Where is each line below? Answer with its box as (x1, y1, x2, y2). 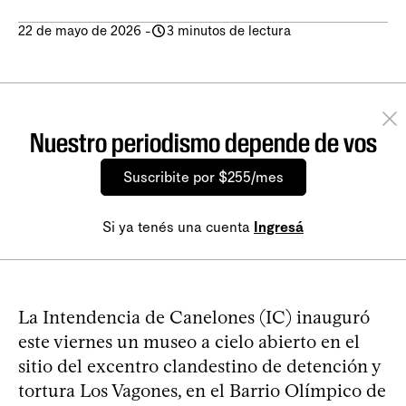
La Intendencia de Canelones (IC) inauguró (18, 305, 370, 328)
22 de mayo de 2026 (18, 22, 141, 39)
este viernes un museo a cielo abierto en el (18, 330, 360, 353)
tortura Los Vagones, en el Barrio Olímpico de (18, 379, 386, 401)
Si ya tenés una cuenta (102, 217, 254, 236)
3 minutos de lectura (167, 22, 291, 39)
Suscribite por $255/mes (122, 168, 284, 186)
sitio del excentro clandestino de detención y (18, 354, 381, 377)
